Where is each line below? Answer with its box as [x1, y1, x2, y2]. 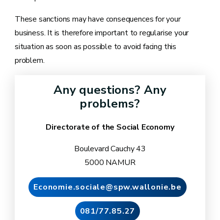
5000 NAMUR [84, 157, 136, 168]
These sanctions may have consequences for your [15, 13, 181, 25]
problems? [80, 95, 140, 111]
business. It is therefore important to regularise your [15, 27, 189, 38]
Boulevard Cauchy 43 [74, 143, 146, 154]
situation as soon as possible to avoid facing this [15, 41, 177, 52]
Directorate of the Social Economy [46, 121, 174, 133]
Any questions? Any [53, 82, 167, 98]
